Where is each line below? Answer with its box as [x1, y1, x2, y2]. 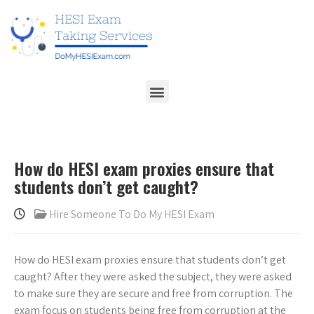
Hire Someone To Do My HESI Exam [49, 207, 214, 222]
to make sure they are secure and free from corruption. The [14, 286, 293, 301]
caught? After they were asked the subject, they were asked [14, 269, 292, 285]
